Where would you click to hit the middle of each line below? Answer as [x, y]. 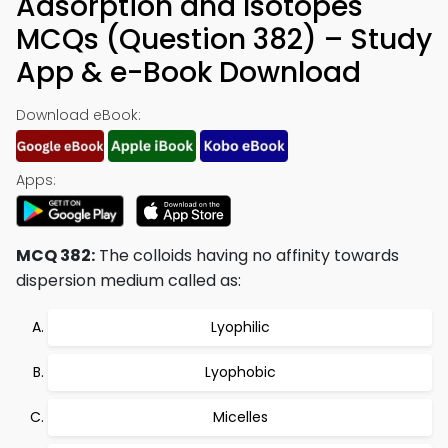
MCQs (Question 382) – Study [224, 39]
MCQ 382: [55, 255]
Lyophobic [240, 372]
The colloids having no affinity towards [247, 255]
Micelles [240, 417]
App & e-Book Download [188, 72]
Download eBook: [78, 115]
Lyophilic [240, 327]
